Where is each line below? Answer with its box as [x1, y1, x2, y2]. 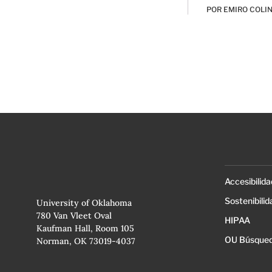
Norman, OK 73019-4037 [36, 236, 135, 247]
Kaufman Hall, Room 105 [36, 223, 134, 234]
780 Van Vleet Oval [36, 210, 112, 222]
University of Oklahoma [36, 197, 132, 209]
